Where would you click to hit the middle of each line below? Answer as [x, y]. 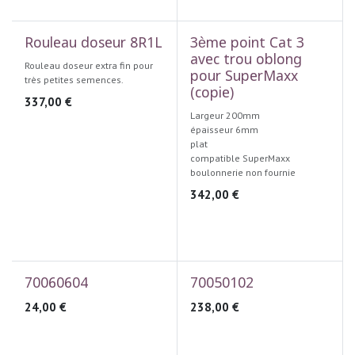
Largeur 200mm [225, 115]
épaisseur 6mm [224, 130]
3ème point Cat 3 [247, 44]
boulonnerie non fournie [242, 172]
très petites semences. [74, 80]
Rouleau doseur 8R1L [94, 44]
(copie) [212, 94]
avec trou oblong [246, 61]
